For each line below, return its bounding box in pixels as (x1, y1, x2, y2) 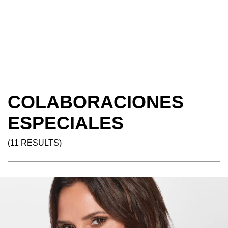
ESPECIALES (8, 112, 124, 133)
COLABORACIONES (8, 92, 184, 112)
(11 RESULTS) (8, 138, 62, 147)
